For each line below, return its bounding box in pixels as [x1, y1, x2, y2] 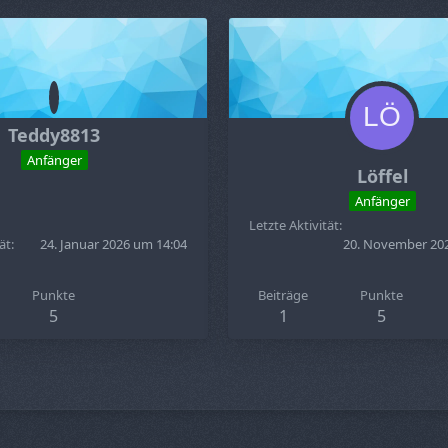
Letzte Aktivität [249, 216, 339, 234]
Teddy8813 [8, 123, 100, 147]
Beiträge [258, 286, 309, 304]
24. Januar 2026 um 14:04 [40, 235, 187, 253]
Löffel [356, 164, 408, 188]
